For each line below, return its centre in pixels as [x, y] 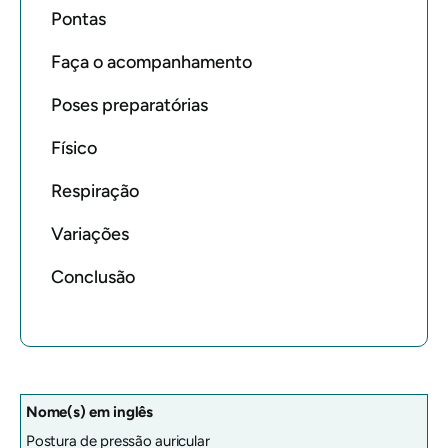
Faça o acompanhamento [151, 62]
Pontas [78, 19]
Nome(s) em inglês [89, 412]
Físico [74, 148]
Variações [90, 234]
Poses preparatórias [129, 105]
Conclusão [93, 277]
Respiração [95, 191]
